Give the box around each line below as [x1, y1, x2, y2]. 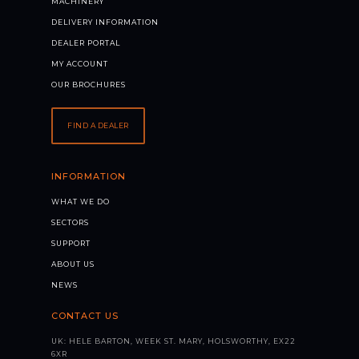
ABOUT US [51, 260, 95, 269]
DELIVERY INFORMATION [51, 18, 159, 27]
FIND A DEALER [67, 121, 129, 131]
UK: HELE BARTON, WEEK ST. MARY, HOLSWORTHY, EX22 [51, 337, 296, 346]
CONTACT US [51, 310, 119, 322]
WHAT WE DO [51, 197, 110, 207]
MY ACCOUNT [51, 59, 108, 69]
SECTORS [51, 218, 89, 228]
